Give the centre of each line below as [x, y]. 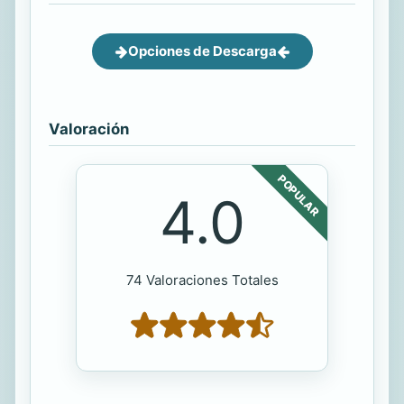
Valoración [89, 129]
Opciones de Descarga [202, 51]
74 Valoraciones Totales [202, 280]
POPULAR [298, 196]
